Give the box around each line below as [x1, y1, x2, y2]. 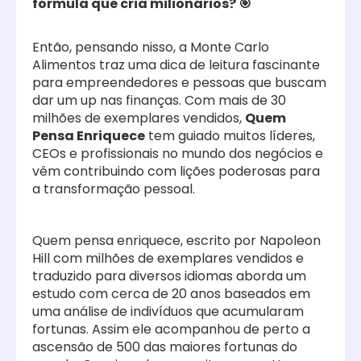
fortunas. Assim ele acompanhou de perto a [32, 320, 310, 338]
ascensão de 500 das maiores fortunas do [32, 338, 297, 356]
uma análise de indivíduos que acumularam [32, 302, 304, 321]
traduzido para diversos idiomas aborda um [32, 267, 306, 285]
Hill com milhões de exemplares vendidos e [32, 249, 304, 268]
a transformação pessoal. [32, 180, 195, 198]
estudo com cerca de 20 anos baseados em [32, 284, 310, 303]
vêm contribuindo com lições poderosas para [32, 162, 320, 180]
